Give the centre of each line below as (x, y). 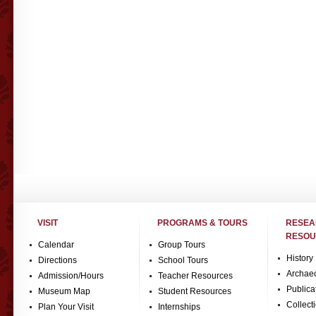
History (300, 259)
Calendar (56, 245)
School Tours (183, 261)
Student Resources (195, 292)
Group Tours (182, 245)
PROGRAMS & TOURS (203, 223)
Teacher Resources (196, 276)
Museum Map (65, 292)
